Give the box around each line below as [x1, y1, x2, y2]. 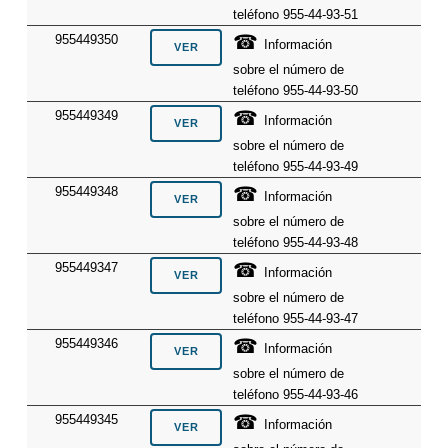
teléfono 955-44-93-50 [233, 82, 359, 98]
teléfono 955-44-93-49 [233, 158, 359, 174]
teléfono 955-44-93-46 [233, 386, 359, 402]
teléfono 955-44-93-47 [233, 310, 359, 326]
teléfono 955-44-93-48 [233, 234, 359, 250]
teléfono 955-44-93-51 [233, 6, 359, 22]
